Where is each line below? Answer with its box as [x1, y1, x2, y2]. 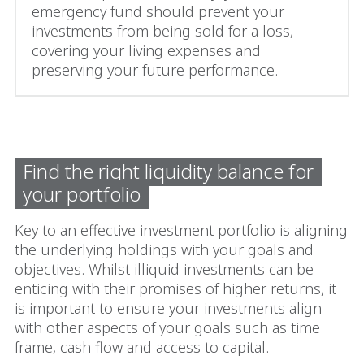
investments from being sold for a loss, [32, 20, 293, 41]
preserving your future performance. [32, 59, 278, 80]
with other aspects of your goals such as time [15, 317, 320, 337]
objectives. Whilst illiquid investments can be [15, 258, 314, 279]
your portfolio [23, 180, 141, 207]
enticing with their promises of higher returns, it [15, 278, 336, 298]
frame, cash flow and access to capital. [15, 336, 269, 357]
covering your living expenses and [32, 40, 261, 60]
